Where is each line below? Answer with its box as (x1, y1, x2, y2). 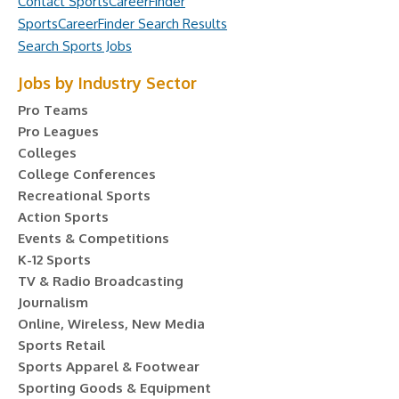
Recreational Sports (18, 187, 151, 204)
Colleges (18, 144, 77, 161)
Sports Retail (18, 337, 105, 354)
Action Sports (18, 208, 109, 225)
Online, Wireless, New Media (18, 315, 205, 332)
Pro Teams (18, 102, 88, 118)
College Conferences (18, 166, 156, 183)
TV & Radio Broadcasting (18, 273, 183, 289)
